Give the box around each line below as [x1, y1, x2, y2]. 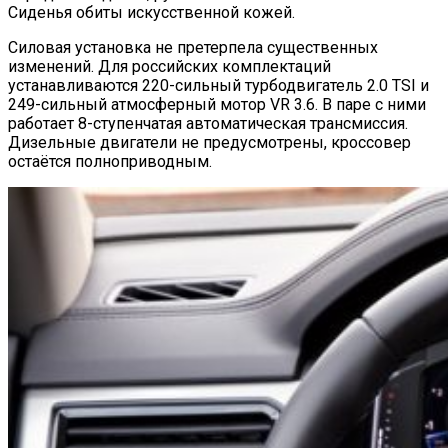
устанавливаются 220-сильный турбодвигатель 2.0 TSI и [8, 75, 429, 95]
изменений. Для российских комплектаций [8, 56, 331, 76]
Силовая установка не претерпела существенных [8, 37, 378, 57]
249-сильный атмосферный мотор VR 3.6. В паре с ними [8, 94, 426, 114]
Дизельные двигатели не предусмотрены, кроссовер [8, 132, 411, 152]
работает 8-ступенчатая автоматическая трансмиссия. [8, 113, 408, 133]
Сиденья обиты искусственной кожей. [8, 2, 295, 22]
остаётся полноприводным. [8, 151, 212, 171]
